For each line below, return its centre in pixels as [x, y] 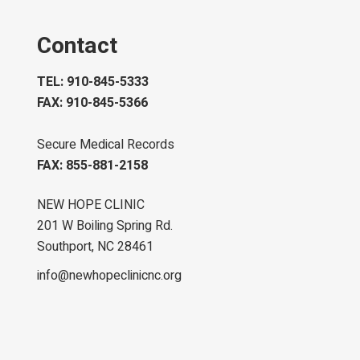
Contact [78, 47]
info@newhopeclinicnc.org [110, 276]
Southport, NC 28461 [96, 247]
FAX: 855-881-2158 [93, 166]
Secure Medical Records [106, 145]
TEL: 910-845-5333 [93, 82]
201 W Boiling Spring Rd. [105, 226]
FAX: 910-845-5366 [93, 103]
